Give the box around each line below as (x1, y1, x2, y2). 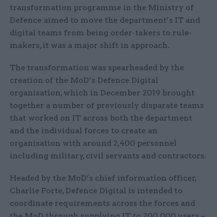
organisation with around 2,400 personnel (10, 139, 177, 148)
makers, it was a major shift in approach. (10, 41, 170, 50)
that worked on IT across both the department (10, 113, 192, 123)
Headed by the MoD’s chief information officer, (10, 173, 196, 183)
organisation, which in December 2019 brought (10, 88, 195, 98)
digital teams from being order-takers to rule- (10, 28, 192, 38)
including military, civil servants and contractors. (10, 151, 206, 161)
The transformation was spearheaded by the (10, 63, 184, 73)
